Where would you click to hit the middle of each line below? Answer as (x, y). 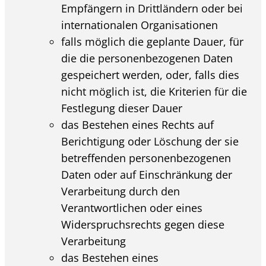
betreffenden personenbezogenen (146, 158)
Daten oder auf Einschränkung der (147, 174)
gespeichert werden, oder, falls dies (151, 75)
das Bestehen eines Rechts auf (138, 124)
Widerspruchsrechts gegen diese (143, 224)
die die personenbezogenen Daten (147, 58)
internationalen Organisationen (140, 25)
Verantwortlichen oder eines (132, 208)
